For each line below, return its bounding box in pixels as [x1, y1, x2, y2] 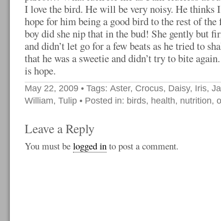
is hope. [25, 64, 56, 77]
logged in [73, 140, 107, 152]
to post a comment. [107, 140, 179, 152]
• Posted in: [77, 96, 127, 106]
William [25, 96, 53, 106]
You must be [25, 140, 73, 152]
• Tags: [78, 83, 110, 93]
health [151, 96, 175, 106]
